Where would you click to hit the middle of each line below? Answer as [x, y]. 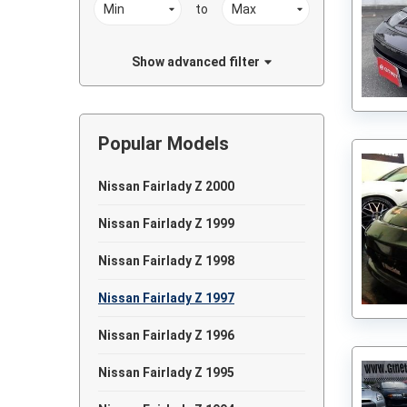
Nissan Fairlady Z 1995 [166, 372]
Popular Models [164, 144]
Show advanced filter [195, 62]
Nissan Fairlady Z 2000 [166, 186]
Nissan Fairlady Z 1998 [166, 261]
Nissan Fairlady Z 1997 [166, 298]
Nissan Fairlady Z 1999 [166, 223]
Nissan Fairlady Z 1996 [166, 335]
